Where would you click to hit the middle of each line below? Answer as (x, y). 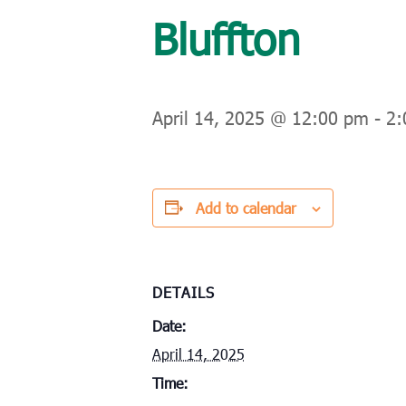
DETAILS (184, 292)
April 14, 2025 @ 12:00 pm (261, 116)
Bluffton (226, 37)
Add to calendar (246, 208)
